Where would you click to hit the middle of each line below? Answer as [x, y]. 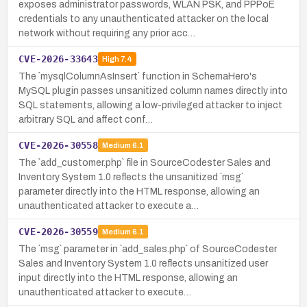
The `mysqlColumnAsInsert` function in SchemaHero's [138, 76]
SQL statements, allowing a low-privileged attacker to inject [150, 105]
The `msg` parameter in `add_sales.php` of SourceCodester [148, 249]
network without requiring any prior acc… [107, 33]
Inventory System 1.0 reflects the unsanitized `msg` [131, 177]
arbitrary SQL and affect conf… [86, 119]
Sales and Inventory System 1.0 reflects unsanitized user [143, 263]
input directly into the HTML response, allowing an [128, 278]
